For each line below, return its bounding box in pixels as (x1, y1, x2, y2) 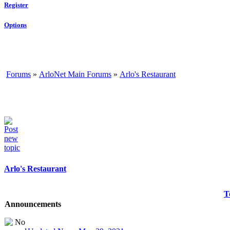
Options (4, 21, 27, 29)
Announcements (5, 199, 61, 208)
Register (4, 1, 28, 9)
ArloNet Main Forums (39, 69, 111, 79)
